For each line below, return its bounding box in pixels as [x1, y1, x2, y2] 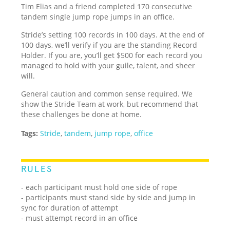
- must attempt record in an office [21, 213, 138, 223]
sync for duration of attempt [21, 202, 119, 213]
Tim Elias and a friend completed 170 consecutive [21, 1, 193, 11]
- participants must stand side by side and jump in [21, 192, 196, 202]
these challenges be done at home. [21, 109, 142, 119]
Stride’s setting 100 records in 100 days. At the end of [21, 29, 205, 40]
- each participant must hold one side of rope [21, 182, 178, 192]
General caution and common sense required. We [21, 88, 193, 99]
